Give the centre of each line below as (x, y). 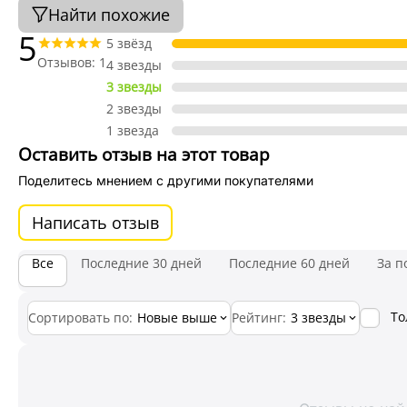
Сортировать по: (80, 318)
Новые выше (177, 318)
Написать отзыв (95, 223)
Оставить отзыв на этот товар (144, 154)
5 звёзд (129, 43)
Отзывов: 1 (72, 62)
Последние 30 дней (141, 263)
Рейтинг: (259, 318)
